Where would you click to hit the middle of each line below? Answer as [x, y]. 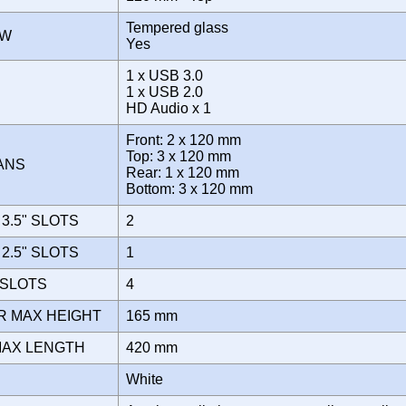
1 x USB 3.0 [164, 75]
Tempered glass [177, 27]
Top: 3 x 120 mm [179, 156]
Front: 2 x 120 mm [184, 140]
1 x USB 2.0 [164, 92]
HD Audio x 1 [172, 108]
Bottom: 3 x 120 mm [193, 188]
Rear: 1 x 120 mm [183, 172]
